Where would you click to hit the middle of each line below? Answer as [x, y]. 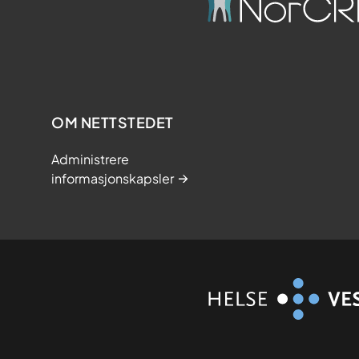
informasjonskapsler [113, 179]
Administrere [90, 159]
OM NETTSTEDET [113, 123]
